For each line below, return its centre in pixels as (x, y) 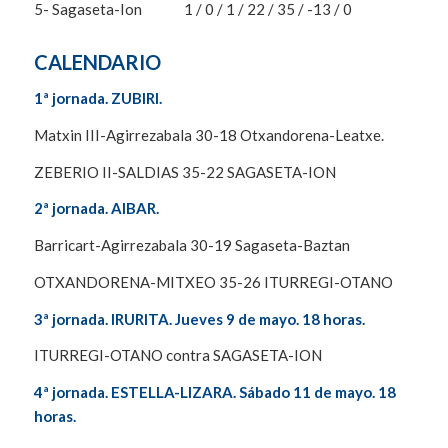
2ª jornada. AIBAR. (97, 208)
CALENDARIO (97, 62)
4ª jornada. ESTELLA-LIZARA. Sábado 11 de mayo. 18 (214, 392)
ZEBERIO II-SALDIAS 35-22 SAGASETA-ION (184, 171)
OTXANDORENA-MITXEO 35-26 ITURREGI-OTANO (213, 281)
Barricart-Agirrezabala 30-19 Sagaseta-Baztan (191, 245)
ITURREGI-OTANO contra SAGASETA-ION (177, 355)
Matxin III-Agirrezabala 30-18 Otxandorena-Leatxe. (208, 134)
